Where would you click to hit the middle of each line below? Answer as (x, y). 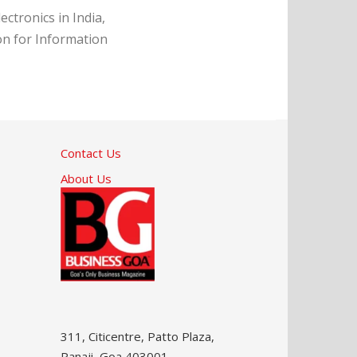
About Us (86, 178)
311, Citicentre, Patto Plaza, (137, 336)
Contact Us (91, 153)
